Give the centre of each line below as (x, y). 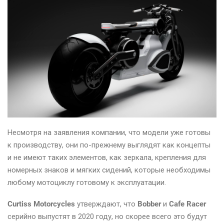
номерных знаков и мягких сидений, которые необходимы (109, 170)
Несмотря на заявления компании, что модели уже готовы (109, 133)
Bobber (149, 204)
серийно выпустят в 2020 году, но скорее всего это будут (107, 217)
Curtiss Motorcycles (41, 204)
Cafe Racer (187, 204)
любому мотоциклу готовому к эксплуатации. (87, 183)
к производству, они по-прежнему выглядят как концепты (109, 145)
